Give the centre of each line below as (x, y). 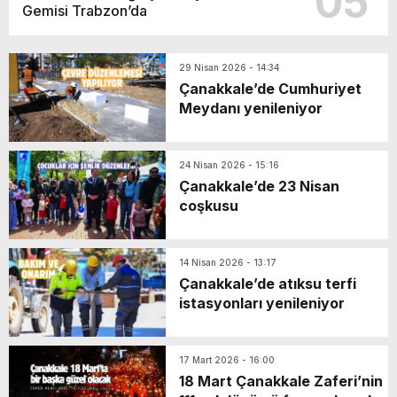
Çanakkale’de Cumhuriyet (270, 88)
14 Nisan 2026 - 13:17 (228, 262)
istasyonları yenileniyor (262, 303)
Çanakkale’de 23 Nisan (259, 186)
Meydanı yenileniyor (251, 108)
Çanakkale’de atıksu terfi (268, 283)
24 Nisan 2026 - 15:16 (229, 164)
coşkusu (209, 205)
